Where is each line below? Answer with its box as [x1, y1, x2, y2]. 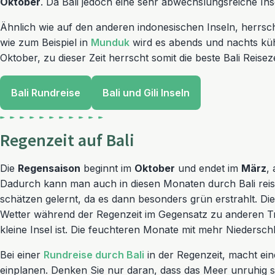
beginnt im [80, 162, 134, 174]
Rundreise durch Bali [44, 249, 144, 261]
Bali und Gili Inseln [103, 87, 190, 99]
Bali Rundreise [11, 87, 80, 99]
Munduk [91, 36, 130, 48]
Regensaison [18, 162, 80, 174]
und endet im [175, 162, 241, 174]
